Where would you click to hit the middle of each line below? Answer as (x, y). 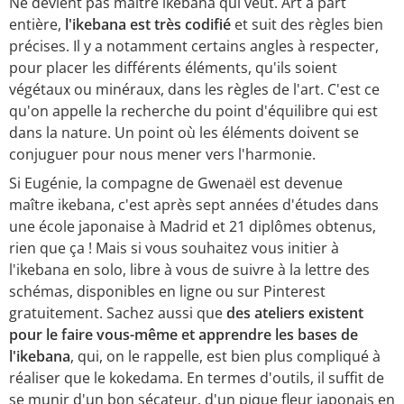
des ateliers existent (295, 313)
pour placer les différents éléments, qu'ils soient (173, 68)
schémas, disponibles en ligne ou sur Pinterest (167, 292)
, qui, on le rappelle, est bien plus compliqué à (225, 357)
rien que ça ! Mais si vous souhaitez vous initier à (174, 248)
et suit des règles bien (307, 25)
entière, (37, 25)
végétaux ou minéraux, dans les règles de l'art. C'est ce (194, 90)
